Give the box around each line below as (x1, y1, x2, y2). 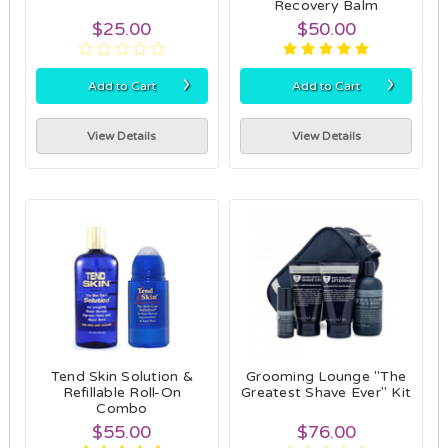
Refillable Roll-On (62, 383, 182, 401)
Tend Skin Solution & (50, 367, 193, 385)
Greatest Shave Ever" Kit (241, 383, 411, 401)
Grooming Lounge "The (246, 367, 406, 385)
